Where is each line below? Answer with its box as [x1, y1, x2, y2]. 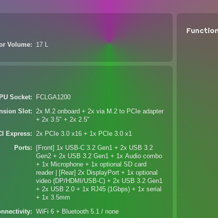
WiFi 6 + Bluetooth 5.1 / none [36, 208, 119, 215]
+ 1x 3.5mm [36, 194, 71, 201]
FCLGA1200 [36, 94, 71, 101]
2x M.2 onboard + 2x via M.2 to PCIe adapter [36, 108, 164, 115]
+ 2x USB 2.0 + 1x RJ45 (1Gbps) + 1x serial [36, 186, 162, 193]
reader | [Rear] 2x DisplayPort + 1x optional [36, 169, 158, 176]
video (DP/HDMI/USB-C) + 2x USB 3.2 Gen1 [36, 178, 163, 184]
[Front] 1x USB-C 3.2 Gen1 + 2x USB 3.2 [36, 145, 153, 151]
